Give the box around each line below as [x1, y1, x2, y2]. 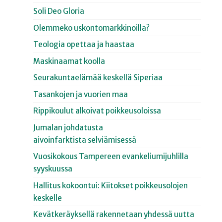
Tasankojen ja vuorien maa [33, 89, 128, 99]
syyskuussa [33, 164, 73, 174]
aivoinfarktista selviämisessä [33, 135, 137, 145]
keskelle [33, 193, 62, 203]
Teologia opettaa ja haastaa [33, 40, 135, 50]
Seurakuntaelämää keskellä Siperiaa [33, 73, 163, 83]
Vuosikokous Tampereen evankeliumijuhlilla [33, 152, 189, 162]
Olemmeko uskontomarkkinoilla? [33, 23, 150, 33]
